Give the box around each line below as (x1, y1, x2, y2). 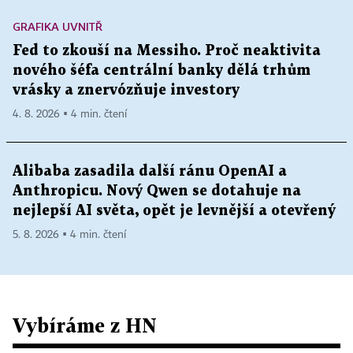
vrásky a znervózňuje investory (13, 84, 240, 97)
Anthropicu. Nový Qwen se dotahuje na (13, 184, 301, 198)
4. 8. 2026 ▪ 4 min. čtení (13, 109, 127, 120)
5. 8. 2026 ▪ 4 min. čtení (13, 229, 126, 240)
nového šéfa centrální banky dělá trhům (13, 64, 310, 77)
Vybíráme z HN (13, 314, 157, 336)
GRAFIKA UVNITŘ (13, 20, 102, 33)
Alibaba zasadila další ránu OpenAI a (13, 165, 287, 178)
